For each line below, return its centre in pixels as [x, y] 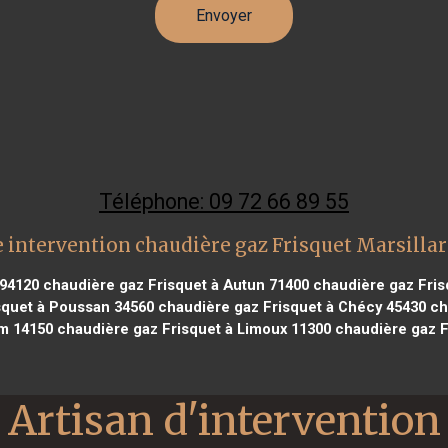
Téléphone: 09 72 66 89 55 [224, 201]
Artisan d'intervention [224, 420]
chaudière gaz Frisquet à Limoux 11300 [192, 328]
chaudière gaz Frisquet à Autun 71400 [174, 284]
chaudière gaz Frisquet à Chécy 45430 [289, 306]
